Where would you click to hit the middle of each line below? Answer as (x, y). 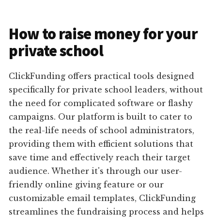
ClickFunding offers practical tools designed (102, 76)
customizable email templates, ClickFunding (102, 198)
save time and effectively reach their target (100, 158)
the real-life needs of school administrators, (102, 131)
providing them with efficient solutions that (101, 144)
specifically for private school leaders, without (106, 90)
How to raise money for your (103, 34)
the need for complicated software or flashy (101, 103)
